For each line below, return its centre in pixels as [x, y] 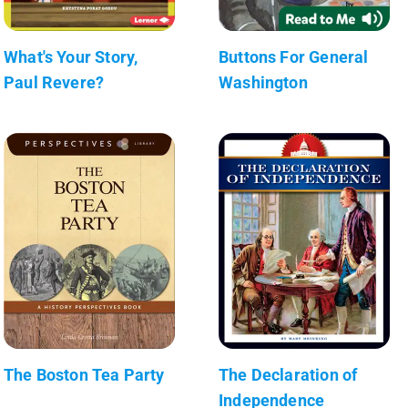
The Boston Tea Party [84, 374]
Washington [263, 82]
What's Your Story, [71, 56]
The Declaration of [288, 374]
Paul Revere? [54, 82]
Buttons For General [294, 56]
